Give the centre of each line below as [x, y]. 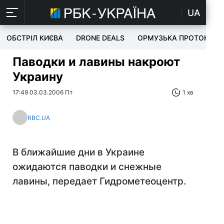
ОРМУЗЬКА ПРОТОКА [175, 38]
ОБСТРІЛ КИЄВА [35, 38]
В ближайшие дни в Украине [78, 152]
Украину [38, 77]
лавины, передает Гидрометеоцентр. [99, 181]
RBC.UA [39, 117]
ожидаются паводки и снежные [87, 167]
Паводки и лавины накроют [96, 62]
